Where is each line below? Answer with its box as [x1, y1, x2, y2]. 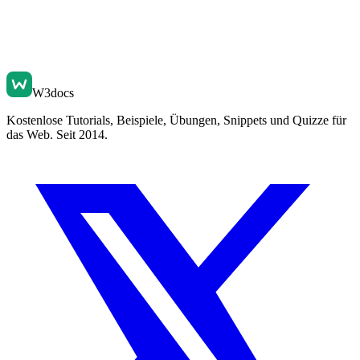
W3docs [32, 85, 74, 100]
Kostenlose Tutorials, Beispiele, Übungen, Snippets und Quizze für [6, 112, 346, 127]
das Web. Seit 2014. [6, 127, 108, 141]
